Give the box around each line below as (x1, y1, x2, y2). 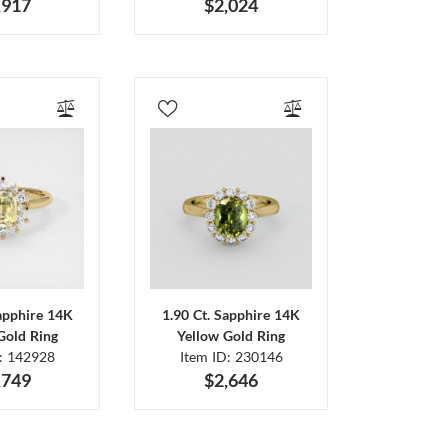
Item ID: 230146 (179, 348, 283, 366)
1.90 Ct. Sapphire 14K (162, 306, 301, 324)
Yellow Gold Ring (177, 327, 286, 345)
